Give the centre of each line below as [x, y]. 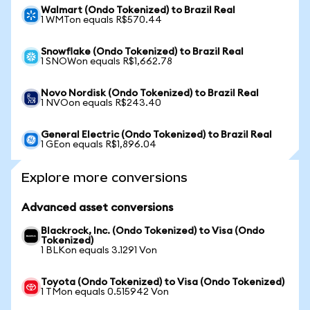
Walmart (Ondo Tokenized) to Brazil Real [138, 10]
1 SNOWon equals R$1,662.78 [107, 62]
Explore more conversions [104, 177]
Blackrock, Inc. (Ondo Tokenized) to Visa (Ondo [153, 231]
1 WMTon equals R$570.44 [101, 20]
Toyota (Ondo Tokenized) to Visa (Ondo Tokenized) [163, 282]
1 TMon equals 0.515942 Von [105, 292]
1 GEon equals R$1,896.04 [99, 145]
